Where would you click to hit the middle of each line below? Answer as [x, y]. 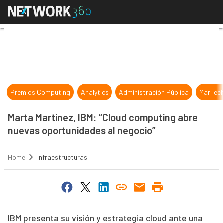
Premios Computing [41, 92]
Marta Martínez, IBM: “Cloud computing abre [103, 117]
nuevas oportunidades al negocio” [82, 130]
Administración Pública [154, 92]
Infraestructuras [62, 157]
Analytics [95, 92]
